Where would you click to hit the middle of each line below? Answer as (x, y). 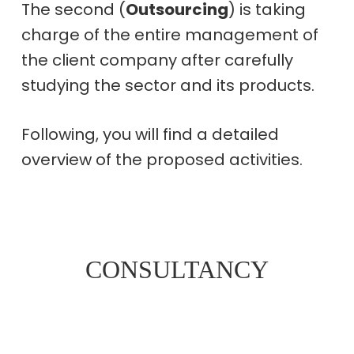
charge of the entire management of (169, 34)
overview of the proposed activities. (162, 159)
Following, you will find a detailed (150, 134)
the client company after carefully (157, 60)
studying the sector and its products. (168, 85)
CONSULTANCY (177, 269)
